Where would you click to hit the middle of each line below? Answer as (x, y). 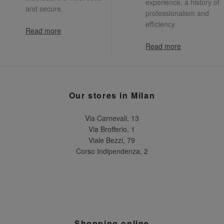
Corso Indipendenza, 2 (112, 151)
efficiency (160, 24)
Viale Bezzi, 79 (112, 140)
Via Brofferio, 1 (112, 129)
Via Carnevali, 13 (112, 118)
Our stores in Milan (112, 95)
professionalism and (177, 13)
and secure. (44, 8)
